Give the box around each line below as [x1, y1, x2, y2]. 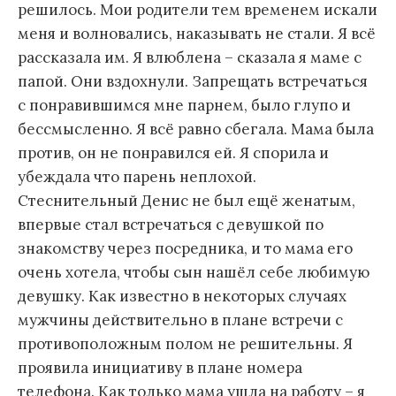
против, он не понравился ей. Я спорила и [18, 142, 329, 163]
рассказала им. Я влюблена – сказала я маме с [18, 47, 362, 67]
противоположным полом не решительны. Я [18, 333, 353, 354]
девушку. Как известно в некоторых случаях [18, 286, 346, 306]
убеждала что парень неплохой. [18, 166, 256, 187]
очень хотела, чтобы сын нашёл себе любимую [18, 262, 369, 282]
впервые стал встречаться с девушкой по [18, 214, 324, 234]
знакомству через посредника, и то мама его [18, 238, 353, 258]
